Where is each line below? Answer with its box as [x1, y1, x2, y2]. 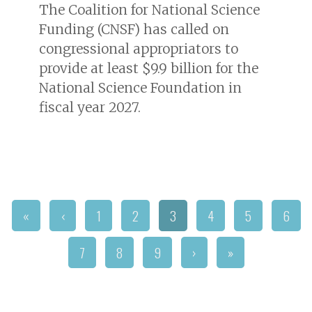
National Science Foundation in [39, 79, 242, 96]
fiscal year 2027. [39, 98, 141, 116]
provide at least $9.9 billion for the [39, 59, 258, 77]
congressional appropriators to [39, 40, 238, 57]
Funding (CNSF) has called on [39, 20, 229, 38]
